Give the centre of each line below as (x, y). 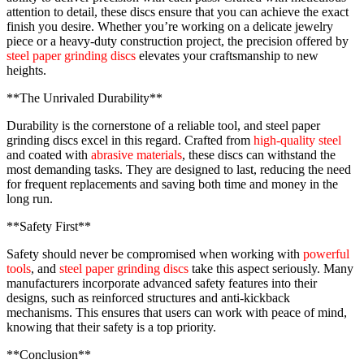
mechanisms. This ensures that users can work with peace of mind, (177, 312)
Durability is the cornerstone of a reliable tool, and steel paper (163, 125)
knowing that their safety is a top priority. (111, 327)
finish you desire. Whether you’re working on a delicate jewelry (170, 26)
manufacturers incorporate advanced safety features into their (162, 283)
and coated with (49, 154)
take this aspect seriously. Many (271, 268)
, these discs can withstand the (259, 154)
